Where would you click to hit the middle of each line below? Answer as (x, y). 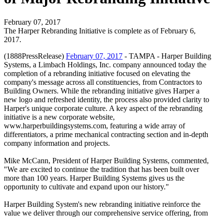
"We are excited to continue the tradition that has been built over (101, 169)
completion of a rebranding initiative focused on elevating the (97, 73)
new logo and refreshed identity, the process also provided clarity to (107, 99)
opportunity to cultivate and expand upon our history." (86, 186)
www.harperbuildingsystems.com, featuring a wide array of (94, 125)
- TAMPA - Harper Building (167, 56)
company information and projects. (57, 143)
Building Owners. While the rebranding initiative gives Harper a (102, 91)
